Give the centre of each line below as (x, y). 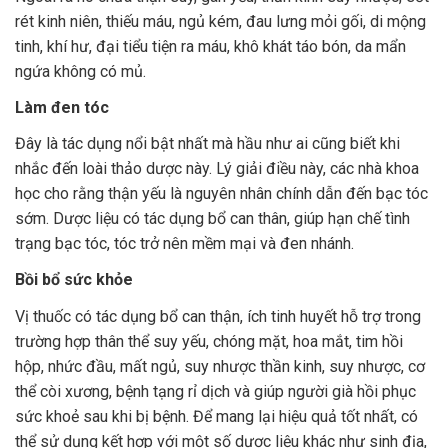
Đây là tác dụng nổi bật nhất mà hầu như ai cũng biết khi (207, 144)
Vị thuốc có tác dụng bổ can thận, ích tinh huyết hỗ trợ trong (218, 316)
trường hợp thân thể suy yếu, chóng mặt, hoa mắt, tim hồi (209, 341)
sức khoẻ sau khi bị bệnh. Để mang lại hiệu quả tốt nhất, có (216, 416)
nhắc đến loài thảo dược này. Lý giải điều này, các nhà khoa (217, 169)
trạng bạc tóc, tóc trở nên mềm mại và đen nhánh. (184, 244)
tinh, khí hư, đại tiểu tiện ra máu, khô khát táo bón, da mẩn (210, 46)
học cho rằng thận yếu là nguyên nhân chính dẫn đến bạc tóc (221, 194)
